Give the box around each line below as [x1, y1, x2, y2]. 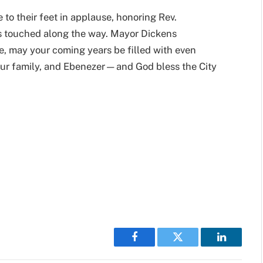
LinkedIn [220, 240, 259, 251]
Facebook [133, 240, 175, 251]
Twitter [177, 240, 208, 251]
